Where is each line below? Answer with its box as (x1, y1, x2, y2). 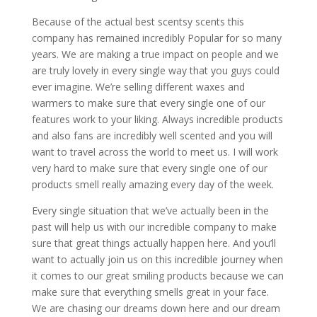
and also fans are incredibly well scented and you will (31, 128, 272, 142)
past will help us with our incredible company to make (31, 219, 277, 234)
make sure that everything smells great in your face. (31, 284, 269, 299)
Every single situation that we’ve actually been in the (31, 203, 269, 217)
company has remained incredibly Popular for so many (31, 30, 282, 45)
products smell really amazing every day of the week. (31, 177, 274, 191)
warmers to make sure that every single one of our (31, 96, 265, 110)
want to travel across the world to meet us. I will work (31, 144, 278, 158)
